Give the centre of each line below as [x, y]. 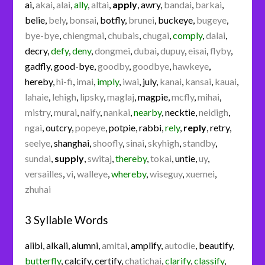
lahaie [37, 96]
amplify [146, 245]
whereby [129, 173]
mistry [38, 112]
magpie [153, 96]
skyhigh [164, 143]
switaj [100, 158]
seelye [38, 143]
